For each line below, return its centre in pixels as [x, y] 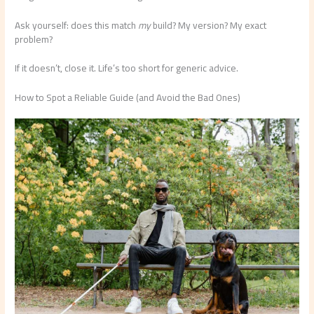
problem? [34, 39]
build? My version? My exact [209, 25]
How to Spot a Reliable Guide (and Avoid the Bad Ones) [128, 98]
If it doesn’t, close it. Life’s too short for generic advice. [127, 68]
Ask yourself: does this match [77, 25]
